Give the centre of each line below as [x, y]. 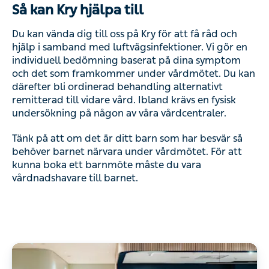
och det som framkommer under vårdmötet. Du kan [134, 74]
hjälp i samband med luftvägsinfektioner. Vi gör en [130, 47]
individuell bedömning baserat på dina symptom [126, 60]
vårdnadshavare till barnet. [75, 178]
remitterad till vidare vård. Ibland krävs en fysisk [124, 100]
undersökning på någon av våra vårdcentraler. [119, 113]
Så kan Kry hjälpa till [78, 10]
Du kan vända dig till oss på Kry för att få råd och [125, 34]
